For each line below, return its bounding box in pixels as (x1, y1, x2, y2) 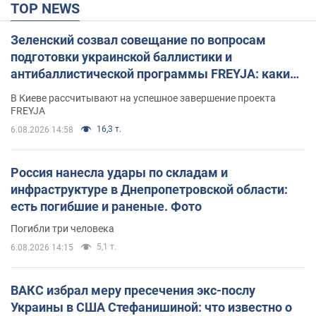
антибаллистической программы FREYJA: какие (11, 66, 297, 81)
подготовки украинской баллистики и (11, 49, 232, 64)
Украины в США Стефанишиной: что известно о (11, 299, 292, 315)
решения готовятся (11, 83, 126, 98)
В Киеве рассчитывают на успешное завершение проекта (11, 92, 276, 104)
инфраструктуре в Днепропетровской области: (11, 181, 288, 197)
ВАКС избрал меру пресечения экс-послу (11, 282, 255, 298)
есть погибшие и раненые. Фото (11, 198, 202, 214)
